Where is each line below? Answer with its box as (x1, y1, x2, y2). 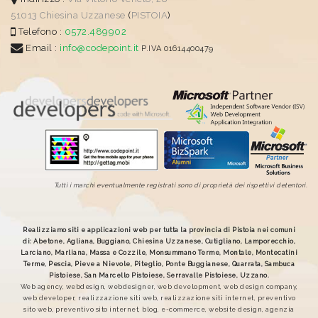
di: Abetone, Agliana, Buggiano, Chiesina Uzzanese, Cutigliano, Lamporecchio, (23, 237, 295, 245)
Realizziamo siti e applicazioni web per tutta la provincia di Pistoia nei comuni (23, 226, 295, 234)
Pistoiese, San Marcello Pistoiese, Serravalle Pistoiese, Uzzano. (49, 271, 269, 279)
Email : (23, 42, 60, 53)
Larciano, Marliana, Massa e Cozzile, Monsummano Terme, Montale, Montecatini (20, 248, 298, 256)
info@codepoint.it (60, 42, 141, 53)
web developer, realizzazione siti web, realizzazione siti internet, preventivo (22, 294, 296, 302)
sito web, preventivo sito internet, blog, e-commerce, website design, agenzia (23, 305, 295, 313)
